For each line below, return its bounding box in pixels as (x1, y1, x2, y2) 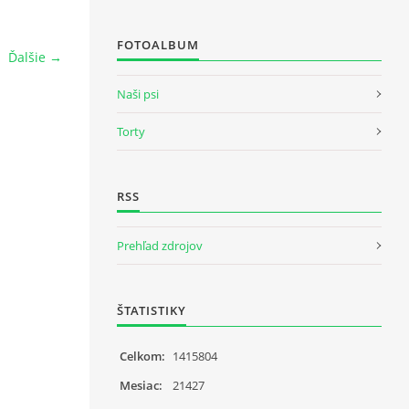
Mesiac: (120, 376, 163, 393)
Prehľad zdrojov (117, 236, 203, 254)
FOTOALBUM (117, 36, 199, 53)
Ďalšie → (8, 48, 62, 66)
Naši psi (117, 85, 159, 102)
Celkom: (120, 347, 165, 364)
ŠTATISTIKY (117, 301, 186, 319)
